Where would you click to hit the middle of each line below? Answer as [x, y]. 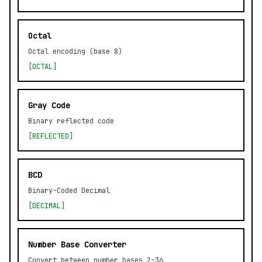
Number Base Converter [77, 244]
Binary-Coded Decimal [69, 191]
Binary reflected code [71, 121]
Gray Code [49, 105]
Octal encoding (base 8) [75, 51]
